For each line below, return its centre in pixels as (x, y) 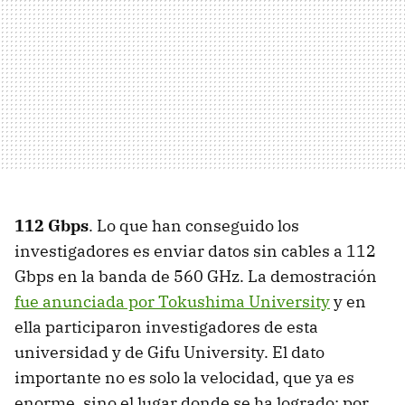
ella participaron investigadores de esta (166, 327)
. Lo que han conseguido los (194, 226)
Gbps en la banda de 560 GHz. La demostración (196, 277)
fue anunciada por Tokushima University (172, 302)
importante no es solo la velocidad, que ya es (184, 378)
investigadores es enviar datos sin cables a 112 (195, 251)
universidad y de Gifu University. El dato (170, 353)
